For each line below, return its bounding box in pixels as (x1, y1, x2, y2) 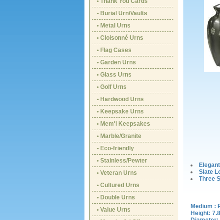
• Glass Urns (97, 71, 132, 78)
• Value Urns (97, 206, 131, 213)
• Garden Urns (97, 59, 136, 66)
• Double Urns (97, 194, 135, 201)
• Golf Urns (97, 83, 127, 90)
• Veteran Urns (97, 169, 137, 176)
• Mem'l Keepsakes (97, 120, 150, 127)
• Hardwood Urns (97, 96, 144, 103)
